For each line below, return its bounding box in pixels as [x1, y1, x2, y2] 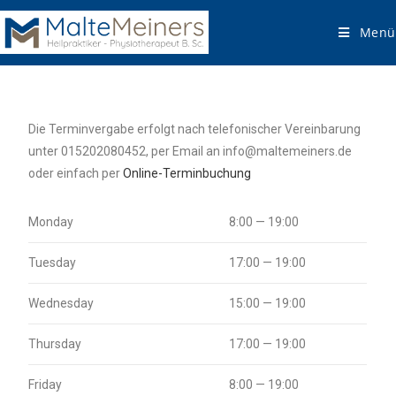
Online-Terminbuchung [123, 166, 252, 180]
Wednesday [28, 296, 95, 310]
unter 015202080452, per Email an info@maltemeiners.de [28, 144, 353, 158]
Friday [28, 377, 63, 392]
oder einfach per [28, 166, 124, 180]
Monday [28, 215, 74, 229]
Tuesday [28, 255, 77, 270]
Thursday [28, 337, 82, 351]
